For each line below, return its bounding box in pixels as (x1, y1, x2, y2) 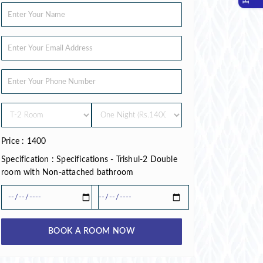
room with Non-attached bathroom (1, 168, 134, 177)
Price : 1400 (1, 137, 46, 146)
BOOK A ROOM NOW (112, 227, 136, 236)
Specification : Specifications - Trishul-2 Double (1, 156, 177, 164)
